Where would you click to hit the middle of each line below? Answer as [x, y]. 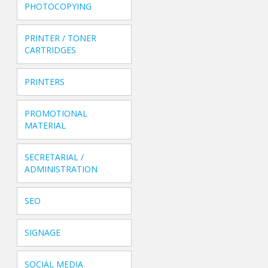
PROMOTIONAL [56, 114]
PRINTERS [45, 82]
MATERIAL [45, 126]
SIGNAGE [43, 233]
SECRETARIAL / [54, 157]
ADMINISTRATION [61, 169]
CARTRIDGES [51, 50]
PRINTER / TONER [61, 38]
